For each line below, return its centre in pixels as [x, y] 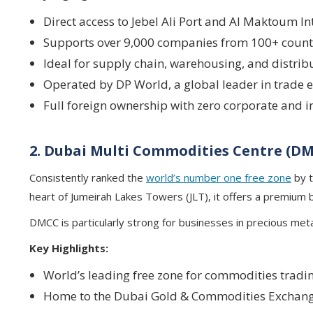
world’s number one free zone [219, 177]
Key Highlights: [69, 248]
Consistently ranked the [88, 177]
